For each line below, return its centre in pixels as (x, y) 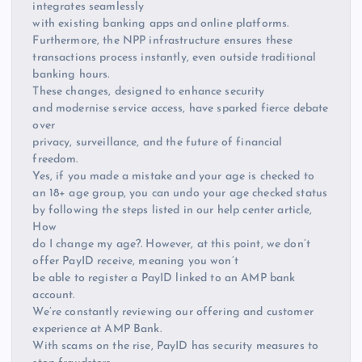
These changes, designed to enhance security (149, 91)
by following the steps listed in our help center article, (173, 210)
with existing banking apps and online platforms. (161, 23)
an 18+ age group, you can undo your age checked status (180, 193)
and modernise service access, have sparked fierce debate (181, 108)
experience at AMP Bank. (97, 329)
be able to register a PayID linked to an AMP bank (164, 278)
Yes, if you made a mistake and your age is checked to (173, 176)
